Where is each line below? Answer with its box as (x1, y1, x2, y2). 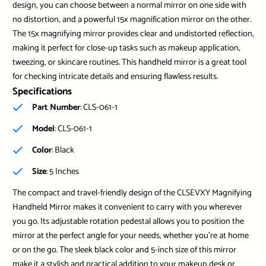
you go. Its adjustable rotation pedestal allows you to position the (12, 214, 244, 229)
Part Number (31, 100, 80, 115)
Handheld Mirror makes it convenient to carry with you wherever (12, 200, 242, 215)
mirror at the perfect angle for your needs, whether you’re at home (12, 229, 249, 243)
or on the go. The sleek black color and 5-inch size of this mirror (12, 243, 236, 258)
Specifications (12, 84, 72, 100)
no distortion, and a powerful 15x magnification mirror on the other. (12, 12, 251, 27)
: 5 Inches (46, 164, 79, 179)
